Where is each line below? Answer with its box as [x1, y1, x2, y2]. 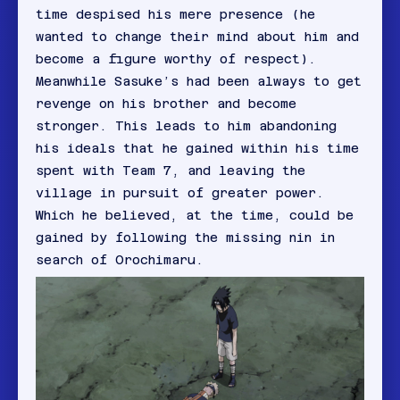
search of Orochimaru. [36, 253, 204, 268]
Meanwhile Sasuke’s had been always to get [36, 74, 362, 89]
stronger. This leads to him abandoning [36, 119, 337, 134]
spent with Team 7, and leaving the [36, 163, 305, 179]
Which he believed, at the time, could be [36, 208, 354, 223]
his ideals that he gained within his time [36, 141, 359, 156]
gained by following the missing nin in [36, 230, 335, 246]
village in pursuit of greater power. [36, 186, 324, 201]
